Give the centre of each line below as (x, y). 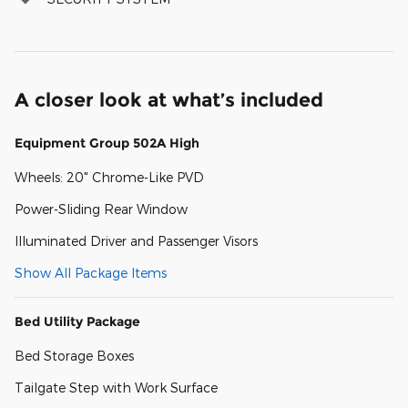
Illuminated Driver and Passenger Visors (136, 240)
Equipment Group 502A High (107, 143)
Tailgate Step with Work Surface (116, 387)
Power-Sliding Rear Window (101, 209)
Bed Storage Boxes (74, 355)
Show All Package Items (91, 272)
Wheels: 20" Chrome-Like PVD (109, 177)
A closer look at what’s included (169, 99)
